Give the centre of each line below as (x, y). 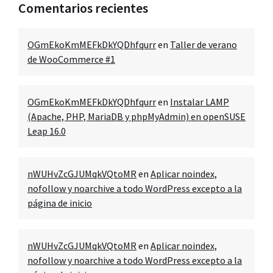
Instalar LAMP (200, 102)
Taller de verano (204, 44)
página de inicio (60, 203)
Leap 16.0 (47, 131)
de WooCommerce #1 (71, 59)
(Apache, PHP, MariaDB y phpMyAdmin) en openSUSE (136, 116)
